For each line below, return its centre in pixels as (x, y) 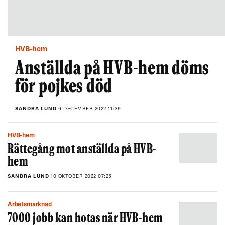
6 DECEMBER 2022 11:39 (90, 109)
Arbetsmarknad (32, 205)
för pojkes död (64, 87)
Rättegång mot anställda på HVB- (82, 150)
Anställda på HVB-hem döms (112, 69)
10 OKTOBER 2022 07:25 (81, 177)
